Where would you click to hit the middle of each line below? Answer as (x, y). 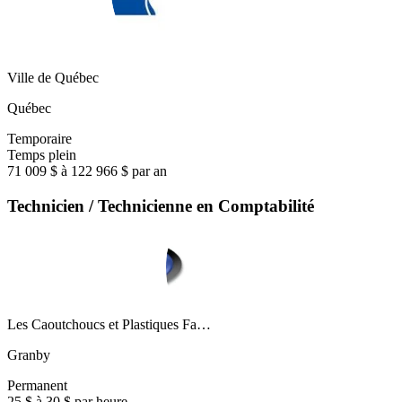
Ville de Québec (53, 77)
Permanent (37, 386)
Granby (29, 355)
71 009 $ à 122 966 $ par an (87, 170)
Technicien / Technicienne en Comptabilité (161, 205)
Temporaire (39, 138)
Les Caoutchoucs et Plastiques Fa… (109, 325)
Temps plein (42, 154)
